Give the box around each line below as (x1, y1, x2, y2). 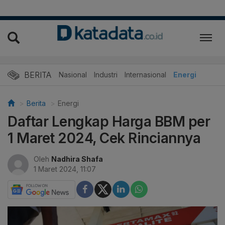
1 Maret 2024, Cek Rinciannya (8, 129, 200, 147)
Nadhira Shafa (51, 154, 103, 163)
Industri (94, 70, 118, 79)
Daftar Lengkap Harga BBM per (8, 113, 210, 130)
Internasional (125, 70, 166, 79)
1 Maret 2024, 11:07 (34, 164, 96, 173)
